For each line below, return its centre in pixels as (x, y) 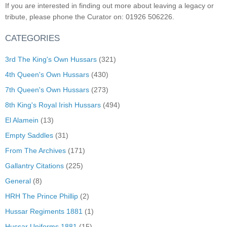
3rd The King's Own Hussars (51, 59)
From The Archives (35, 150)
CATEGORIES (32, 38)
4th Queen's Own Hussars (47, 74)
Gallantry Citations (34, 165)
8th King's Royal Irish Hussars (53, 105)
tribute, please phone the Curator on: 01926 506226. (90, 16)
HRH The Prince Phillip (42, 196)
